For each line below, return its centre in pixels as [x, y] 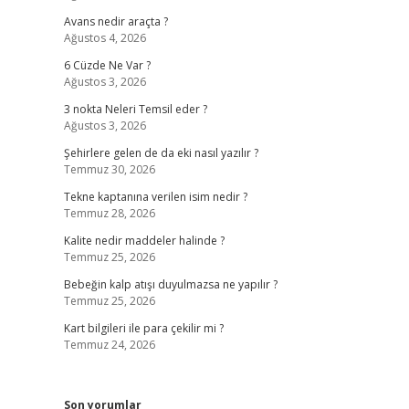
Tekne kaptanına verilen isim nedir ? [155, 197]
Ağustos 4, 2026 [105, 38]
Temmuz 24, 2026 [109, 345]
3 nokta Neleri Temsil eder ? [135, 109]
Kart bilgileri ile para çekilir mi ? [143, 328]
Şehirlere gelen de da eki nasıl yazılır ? [161, 153]
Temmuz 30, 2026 [109, 169]
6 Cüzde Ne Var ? [107, 65]
